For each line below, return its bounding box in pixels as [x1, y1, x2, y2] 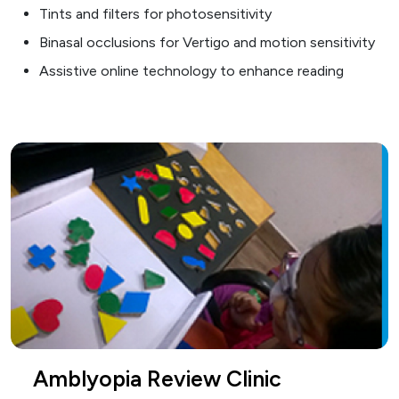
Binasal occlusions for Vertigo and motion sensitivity [39, 34, 375, 52]
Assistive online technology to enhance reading [39, 62, 344, 80]
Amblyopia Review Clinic [33, 365, 281, 393]
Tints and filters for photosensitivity [39, 5, 272, 23]
